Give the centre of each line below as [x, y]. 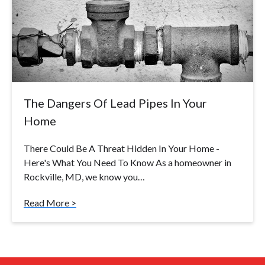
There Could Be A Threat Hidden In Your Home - [122, 148]
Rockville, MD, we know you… [84, 176]
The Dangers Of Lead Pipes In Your [115, 103]
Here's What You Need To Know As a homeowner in [127, 162]
